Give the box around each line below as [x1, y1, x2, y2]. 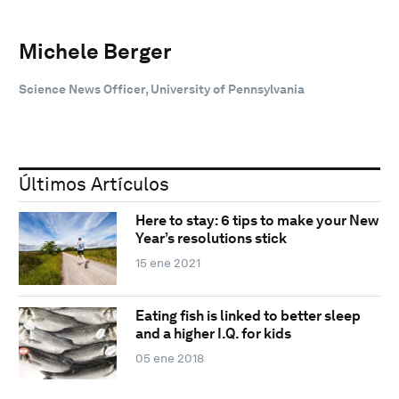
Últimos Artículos [19, 172, 169, 195]
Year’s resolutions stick [134, 230, 287, 248]
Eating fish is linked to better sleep [134, 306, 361, 324]
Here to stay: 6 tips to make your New [134, 212, 379, 230]
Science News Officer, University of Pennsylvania [19, 81, 305, 96]
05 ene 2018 [134, 350, 204, 365]
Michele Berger [19, 37, 172, 64]
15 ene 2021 [134, 256, 200, 271]
